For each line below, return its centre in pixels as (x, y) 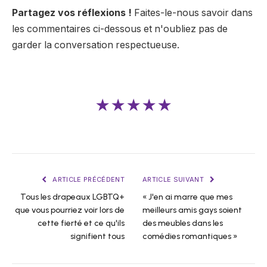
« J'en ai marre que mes (187, 197)
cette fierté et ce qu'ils (81, 223)
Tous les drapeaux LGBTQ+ (72, 197)
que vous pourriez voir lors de (70, 210)
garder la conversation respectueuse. (96, 45)
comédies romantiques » (190, 236)
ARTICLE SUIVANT (174, 179)
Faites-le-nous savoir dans (192, 13)
